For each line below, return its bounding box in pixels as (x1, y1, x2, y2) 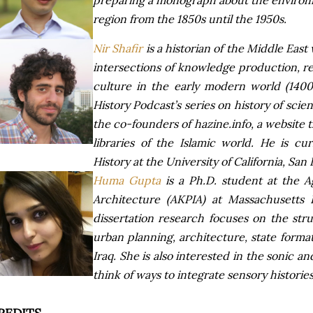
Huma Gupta (93, 173, 161, 187)
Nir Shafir (93, 41, 143, 55)
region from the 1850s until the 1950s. (93, 12, 286, 26)
